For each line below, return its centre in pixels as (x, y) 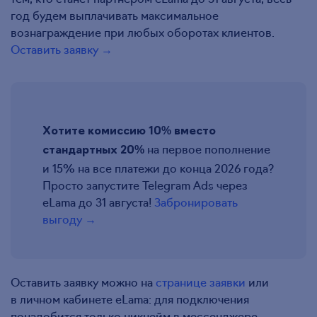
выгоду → (69, 218)
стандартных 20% (95, 150)
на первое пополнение (209, 148)
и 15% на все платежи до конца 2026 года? (158, 167)
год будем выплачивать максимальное (115, 15)
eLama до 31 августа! (98, 201)
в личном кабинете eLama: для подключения (130, 298)
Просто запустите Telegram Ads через (145, 184)
